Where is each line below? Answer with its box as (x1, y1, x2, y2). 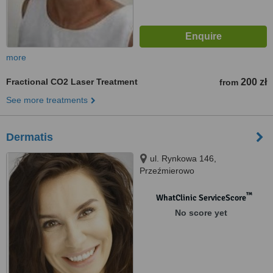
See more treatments (6, 95, 88, 105)
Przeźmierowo (140, 166, 194, 175)
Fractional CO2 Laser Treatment (6, 77, 138, 87)
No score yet (174, 208, 227, 218)
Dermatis (6, 131, 53, 143)
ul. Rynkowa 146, (150, 154, 216, 163)
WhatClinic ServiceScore (155, 193, 246, 203)
